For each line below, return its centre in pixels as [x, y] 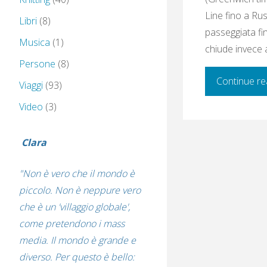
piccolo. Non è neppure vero [80, 190]
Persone [37, 64]
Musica [35, 43]
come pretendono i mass [72, 224]
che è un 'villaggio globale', [74, 207]
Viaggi [31, 86]
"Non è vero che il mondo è [77, 174]
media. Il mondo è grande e [77, 240]
